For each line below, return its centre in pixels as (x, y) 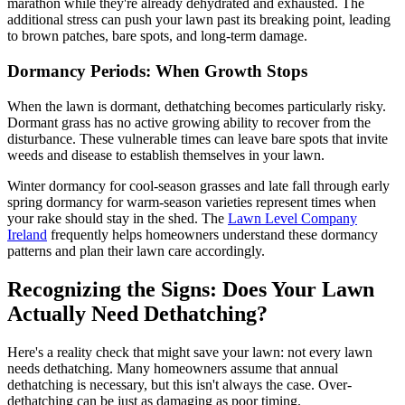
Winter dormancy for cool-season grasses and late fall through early (198, 185)
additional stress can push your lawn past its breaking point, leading (199, 20)
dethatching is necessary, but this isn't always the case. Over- (179, 384)
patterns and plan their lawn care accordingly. (136, 250)
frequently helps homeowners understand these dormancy (212, 234)
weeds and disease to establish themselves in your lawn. (166, 155)
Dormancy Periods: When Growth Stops (157, 71)
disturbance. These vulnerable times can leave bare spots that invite (198, 138)
